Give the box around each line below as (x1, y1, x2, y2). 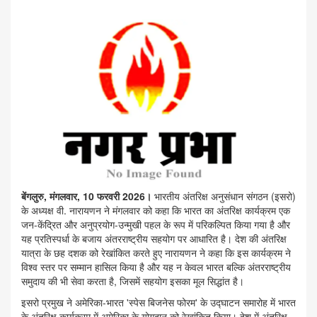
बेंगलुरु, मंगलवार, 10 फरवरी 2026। (21, 189, 154, 204)
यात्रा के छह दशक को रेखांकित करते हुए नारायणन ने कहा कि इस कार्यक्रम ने (21, 246, 291, 260)
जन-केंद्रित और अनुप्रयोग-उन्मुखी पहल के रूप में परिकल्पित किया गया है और (21, 217, 290, 232)
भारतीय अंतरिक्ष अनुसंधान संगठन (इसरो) (154, 189, 296, 204)
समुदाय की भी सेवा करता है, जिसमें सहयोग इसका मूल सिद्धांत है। (21, 274, 244, 289)
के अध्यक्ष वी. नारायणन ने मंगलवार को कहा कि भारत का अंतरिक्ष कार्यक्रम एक (21, 203, 290, 218)
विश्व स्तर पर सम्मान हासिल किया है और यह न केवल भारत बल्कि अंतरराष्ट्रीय (21, 260, 291, 275)
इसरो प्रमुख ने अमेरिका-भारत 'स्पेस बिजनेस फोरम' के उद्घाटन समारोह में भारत (21, 295, 296, 310)
